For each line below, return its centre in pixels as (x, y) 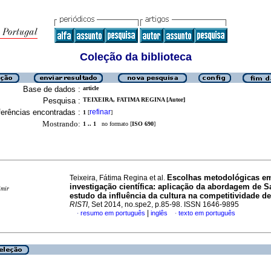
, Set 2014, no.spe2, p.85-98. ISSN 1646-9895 (163, 204)
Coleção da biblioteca (135, 57)
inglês (159, 213)
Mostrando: (61, 124)
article (91, 88)
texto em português (207, 213)
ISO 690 (143, 124)
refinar (100, 112)
